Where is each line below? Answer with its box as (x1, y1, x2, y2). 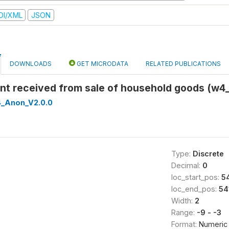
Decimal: (171, 161, 202, 170)
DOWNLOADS (10, 60, 52, 67)
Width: (171, 196, 195, 205)
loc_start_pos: (171, 173, 221, 181)
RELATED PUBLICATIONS (146, 60, 221, 67)
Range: (171, 208, 197, 217)
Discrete (192, 149, 224, 158)
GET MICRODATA (75, 60, 128, 67)
